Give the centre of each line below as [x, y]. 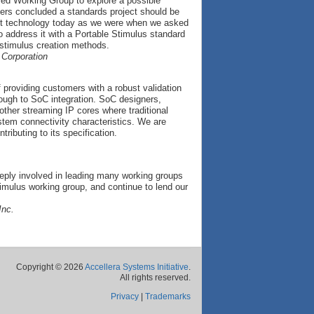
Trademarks [168, 296]
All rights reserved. [155, 278]
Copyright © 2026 [50, 267]
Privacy [125, 296]
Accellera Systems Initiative [137, 267]
